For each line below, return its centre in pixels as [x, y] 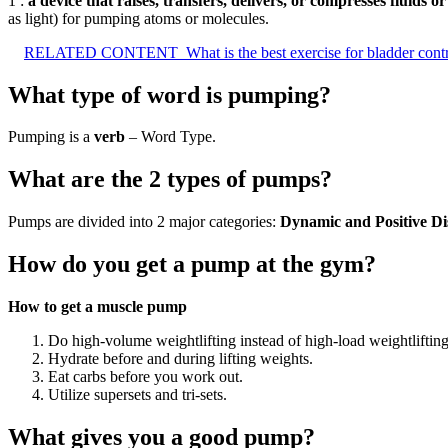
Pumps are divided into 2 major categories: [144, 222]
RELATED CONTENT [101, 52]
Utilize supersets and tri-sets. [137, 395]
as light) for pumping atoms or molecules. [138, 18]
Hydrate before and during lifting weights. [180, 359]
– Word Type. [170, 137]
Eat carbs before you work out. [145, 377]
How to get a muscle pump [97, 307]
